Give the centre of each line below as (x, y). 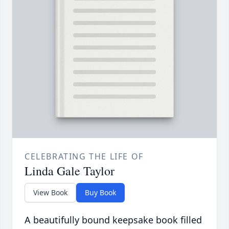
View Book (50, 193)
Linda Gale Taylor (70, 171)
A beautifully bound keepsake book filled (113, 220)
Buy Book (100, 193)
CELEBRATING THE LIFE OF (84, 157)
